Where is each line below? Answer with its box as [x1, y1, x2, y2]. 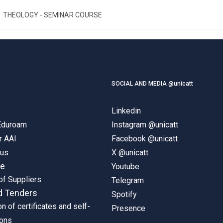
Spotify [111, 189, 137, 199]
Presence [111, 203, 145, 213]
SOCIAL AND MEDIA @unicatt [111, 80, 193, 87]
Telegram [111, 175, 144, 185]
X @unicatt [111, 147, 148, 157]
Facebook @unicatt [111, 133, 178, 143]
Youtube [111, 161, 139, 171]
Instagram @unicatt [111, 119, 178, 129]
